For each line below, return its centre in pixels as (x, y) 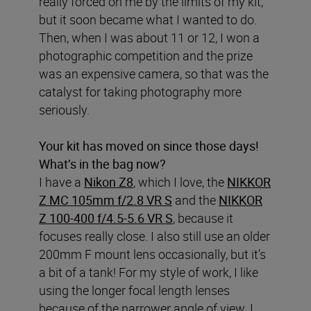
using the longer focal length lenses (134, 290)
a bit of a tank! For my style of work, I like (149, 272)
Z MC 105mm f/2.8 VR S (106, 200)
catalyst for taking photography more (140, 91)
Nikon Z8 (109, 182)
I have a (61, 182)
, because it (203, 218)
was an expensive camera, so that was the (154, 73)
